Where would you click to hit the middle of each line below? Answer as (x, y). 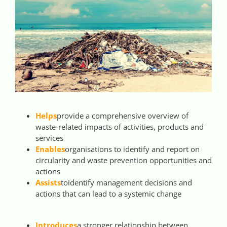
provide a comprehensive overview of (123, 115)
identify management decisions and (130, 182)
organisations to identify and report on (132, 149)
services (49, 138)
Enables (50, 149)
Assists (48, 182)
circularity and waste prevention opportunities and (124, 160)
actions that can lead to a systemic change (108, 193)
